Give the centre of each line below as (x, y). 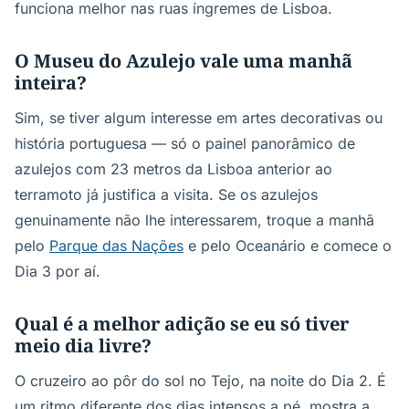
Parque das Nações (116, 246)
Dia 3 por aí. (58, 271)
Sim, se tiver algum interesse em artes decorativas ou (199, 118)
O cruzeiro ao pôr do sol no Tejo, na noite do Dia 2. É (200, 381)
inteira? (51, 83)
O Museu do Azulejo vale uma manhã (184, 61)
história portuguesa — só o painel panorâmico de (185, 143)
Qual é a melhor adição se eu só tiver (182, 324)
